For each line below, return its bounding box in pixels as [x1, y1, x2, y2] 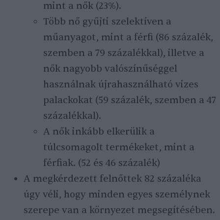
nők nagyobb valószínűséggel [43, 63, 177, 75]
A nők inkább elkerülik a [43, 126, 155, 137]
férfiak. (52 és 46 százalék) [43, 157, 160, 169]
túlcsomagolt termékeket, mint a [43, 141, 194, 153]
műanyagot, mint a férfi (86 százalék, [43, 31, 213, 43]
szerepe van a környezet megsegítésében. [24, 204, 215, 216]
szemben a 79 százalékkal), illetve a [43, 47, 204, 59]
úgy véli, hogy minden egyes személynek [24, 189, 210, 200]
